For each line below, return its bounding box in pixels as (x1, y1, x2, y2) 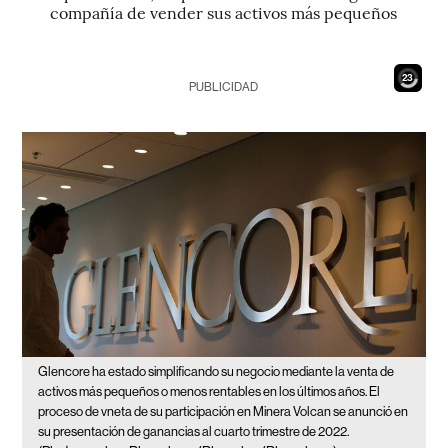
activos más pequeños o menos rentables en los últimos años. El (38, 384, 381, 400)
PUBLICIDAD (189, 80, 259, 94)
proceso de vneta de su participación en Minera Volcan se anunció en (38, 404, 409, 420)
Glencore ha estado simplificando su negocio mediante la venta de (38, 364, 395, 380)
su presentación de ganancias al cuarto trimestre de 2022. (38, 424, 350, 440)
